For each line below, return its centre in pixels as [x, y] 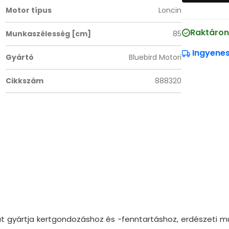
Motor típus [28, 10]
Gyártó [19, 57]
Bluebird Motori [155, 57]
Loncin [170, 10]
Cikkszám [24, 81]
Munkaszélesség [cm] [48, 34]
